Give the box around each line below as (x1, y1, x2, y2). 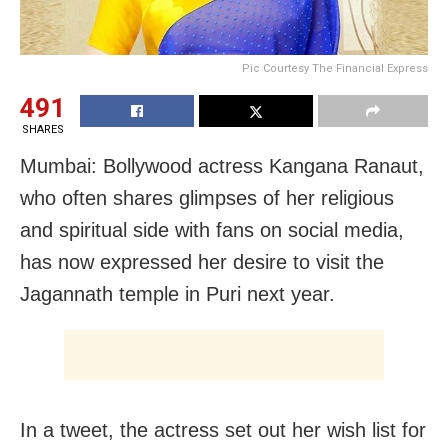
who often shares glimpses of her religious (20, 186, 394, 209)
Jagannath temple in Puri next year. (20, 282, 335, 305)
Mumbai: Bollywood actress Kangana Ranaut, (20, 154, 424, 177)
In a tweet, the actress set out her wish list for (20, 418, 426, 441)
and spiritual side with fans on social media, (20, 218, 404, 241)
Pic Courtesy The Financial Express (242, 61, 428, 75)
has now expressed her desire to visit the (20, 250, 384, 273)
